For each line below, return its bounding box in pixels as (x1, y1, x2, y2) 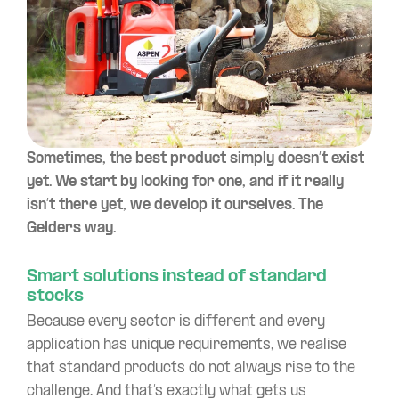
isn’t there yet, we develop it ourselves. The (27, 198, 323, 214)
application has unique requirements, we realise (27, 338, 346, 354)
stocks (27, 288, 84, 306)
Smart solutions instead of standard (27, 268, 327, 287)
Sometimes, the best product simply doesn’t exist (27, 151, 364, 167)
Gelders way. (27, 221, 116, 237)
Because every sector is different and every (27, 314, 325, 330)
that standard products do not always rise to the (27, 361, 355, 377)
